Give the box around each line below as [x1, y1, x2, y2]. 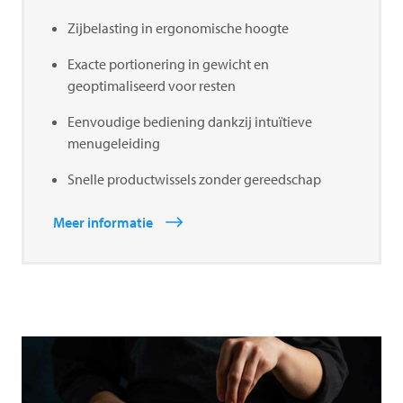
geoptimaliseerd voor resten [67, 76, 236, 94]
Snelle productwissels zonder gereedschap [67, 169, 321, 188]
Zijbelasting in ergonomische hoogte [67, 18, 289, 37]
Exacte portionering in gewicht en [67, 54, 269, 73]
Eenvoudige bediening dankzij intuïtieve [67, 112, 312, 130]
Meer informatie [53, 212, 153, 231]
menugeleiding [67, 133, 160, 152]
